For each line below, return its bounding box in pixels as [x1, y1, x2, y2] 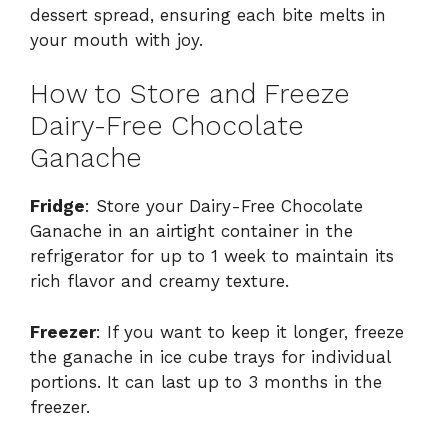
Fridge [30, 196, 85, 217]
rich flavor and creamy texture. [30, 271, 289, 292]
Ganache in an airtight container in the [30, 221, 353, 242]
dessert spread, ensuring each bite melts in [30, 4, 386, 25]
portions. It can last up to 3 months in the [30, 371, 382, 392]
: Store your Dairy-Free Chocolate [85, 196, 363, 217]
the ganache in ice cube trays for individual [30, 346, 390, 367]
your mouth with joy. [30, 29, 203, 50]
